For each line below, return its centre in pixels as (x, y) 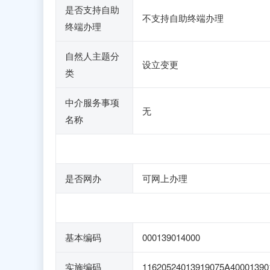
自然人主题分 (92, 56)
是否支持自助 (92, 9)
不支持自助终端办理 (183, 18)
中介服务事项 (92, 102)
